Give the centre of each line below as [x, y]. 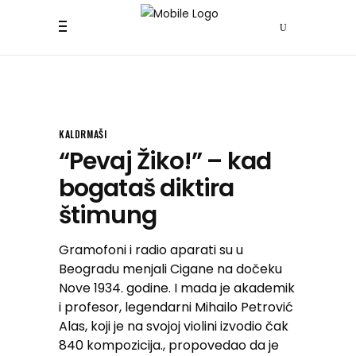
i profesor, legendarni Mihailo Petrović [176, 307]
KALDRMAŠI [83, 134]
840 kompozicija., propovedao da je [169, 345]
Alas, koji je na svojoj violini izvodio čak [174, 326]
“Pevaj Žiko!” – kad [165, 161]
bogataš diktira [147, 188]
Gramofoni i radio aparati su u [151, 250]
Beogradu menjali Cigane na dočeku [170, 269]
